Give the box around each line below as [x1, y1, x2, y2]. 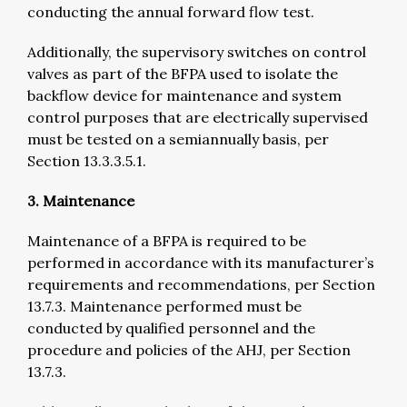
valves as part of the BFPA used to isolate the [27, 64, 338, 83]
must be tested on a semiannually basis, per [27, 129, 329, 148]
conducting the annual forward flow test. [27, 2, 314, 21]
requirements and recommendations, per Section [27, 274, 375, 293]
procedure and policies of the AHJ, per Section [27, 340, 351, 359]
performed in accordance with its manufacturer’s [27, 253, 374, 272]
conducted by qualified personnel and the [27, 318, 315, 337]
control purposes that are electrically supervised [27, 107, 368, 126]
